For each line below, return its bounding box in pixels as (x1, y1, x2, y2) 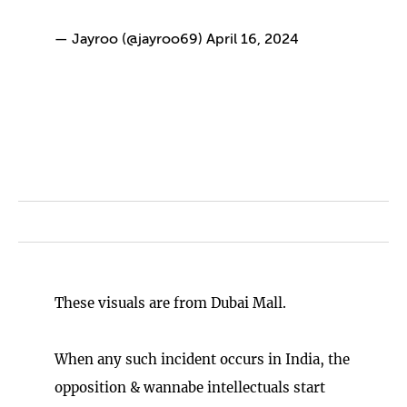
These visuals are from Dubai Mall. (55, 293, 286, 312)
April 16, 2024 (206, 32, 299, 47)
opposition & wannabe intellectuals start (55, 378, 325, 396)
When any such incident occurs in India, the (55, 350, 350, 368)
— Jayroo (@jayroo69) (55, 32, 206, 47)
